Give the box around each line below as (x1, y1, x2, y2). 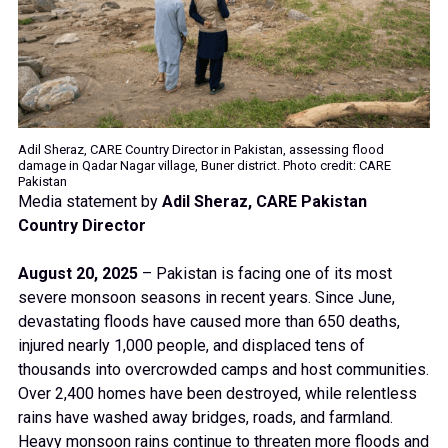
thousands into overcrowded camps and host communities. (18, 359, 429, 379)
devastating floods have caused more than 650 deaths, (18, 311, 400, 331)
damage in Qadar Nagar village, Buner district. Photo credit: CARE (18, 157, 391, 173)
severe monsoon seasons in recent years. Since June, (18, 287, 395, 307)
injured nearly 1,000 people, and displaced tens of (18, 335, 365, 355)
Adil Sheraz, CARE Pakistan (162, 191, 367, 211)
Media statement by (18, 191, 162, 211)
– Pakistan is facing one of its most (138, 263, 392, 283)
